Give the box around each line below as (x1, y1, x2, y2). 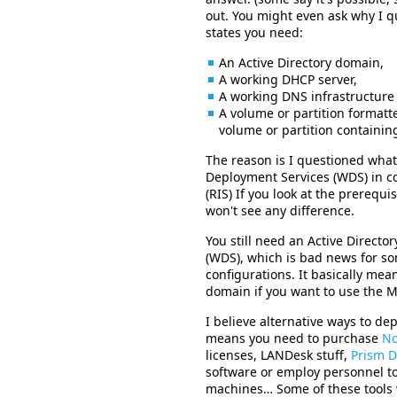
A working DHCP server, (219, 71, 357, 88)
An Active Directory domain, (219, 54, 384, 71)
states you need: (206, 24, 303, 41)
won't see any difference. (206, 202, 354, 219)
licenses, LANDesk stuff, (206, 346, 351, 363)
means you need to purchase (206, 330, 382, 346)
